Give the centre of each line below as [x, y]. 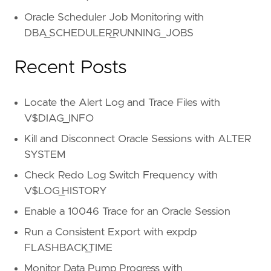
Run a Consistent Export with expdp [110, 233]
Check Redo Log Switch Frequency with [121, 176]
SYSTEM [45, 155]
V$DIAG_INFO [59, 119]
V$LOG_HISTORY [66, 191]
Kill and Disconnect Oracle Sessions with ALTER [138, 139]
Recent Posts [71, 68]
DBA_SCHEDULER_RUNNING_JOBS [109, 34]
